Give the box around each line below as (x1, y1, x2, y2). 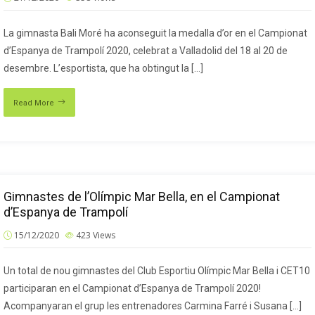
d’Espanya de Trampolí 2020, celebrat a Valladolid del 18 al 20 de (4, 45, 288, 56)
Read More (13, 98, 54, 108)
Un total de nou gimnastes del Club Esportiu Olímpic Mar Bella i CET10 (4, 265, 310, 276)
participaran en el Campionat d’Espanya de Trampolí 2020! (4, 283, 261, 294)
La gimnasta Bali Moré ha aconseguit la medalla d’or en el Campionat (4, 27, 307, 39)
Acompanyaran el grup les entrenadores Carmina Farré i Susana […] (4, 300, 302, 311)
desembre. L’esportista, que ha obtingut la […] (4, 63, 203, 74)
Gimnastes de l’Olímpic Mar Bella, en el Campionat (4, 189, 280, 204)
